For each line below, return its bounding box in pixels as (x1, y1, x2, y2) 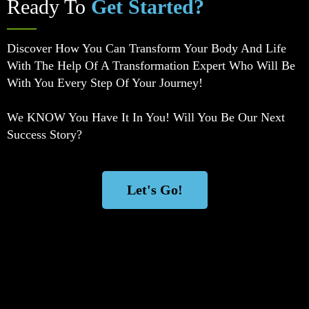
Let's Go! (126, 182, 183, 198)
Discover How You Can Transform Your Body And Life (7, 41, 286, 56)
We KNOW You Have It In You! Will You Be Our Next (7, 110, 285, 125)
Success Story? (7, 128, 82, 142)
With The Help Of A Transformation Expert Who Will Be (7, 59, 295, 73)
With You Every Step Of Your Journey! (7, 76, 203, 90)
